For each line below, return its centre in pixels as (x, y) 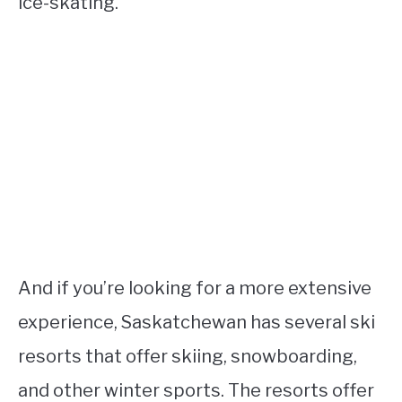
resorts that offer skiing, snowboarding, (188, 356)
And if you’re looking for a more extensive (195, 288)
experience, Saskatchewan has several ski (197, 322)
